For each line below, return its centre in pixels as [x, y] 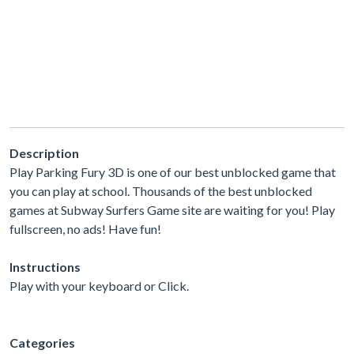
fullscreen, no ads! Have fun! [85, 228]
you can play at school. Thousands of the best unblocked [161, 190]
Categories [42, 342]
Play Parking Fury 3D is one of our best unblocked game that [173, 171]
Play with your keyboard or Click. [99, 285]
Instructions [45, 266]
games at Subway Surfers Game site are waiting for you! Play [172, 209]
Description [44, 153]
